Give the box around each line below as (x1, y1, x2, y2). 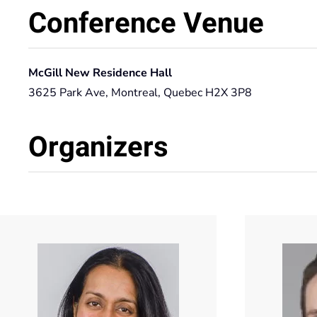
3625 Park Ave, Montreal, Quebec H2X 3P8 (28, 84, 252, 100)
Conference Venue (28, 2, 264, 45)
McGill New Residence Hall (28, 64, 172, 81)
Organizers (28, 126, 168, 168)
